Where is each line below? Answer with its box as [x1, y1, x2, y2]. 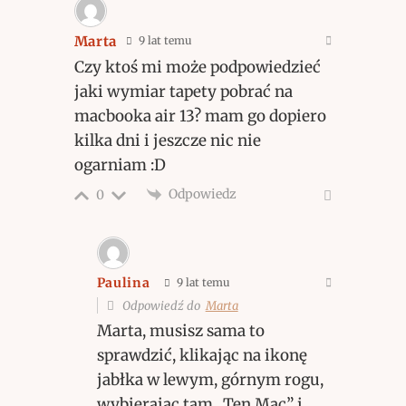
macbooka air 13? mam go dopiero [73, 105, 326, 126]
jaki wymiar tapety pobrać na [73, 81, 293, 101]
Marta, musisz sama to [96, 320, 265, 341]
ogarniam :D [73, 154, 166, 175]
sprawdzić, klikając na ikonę [96, 344, 307, 365]
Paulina [96, 275, 150, 292]
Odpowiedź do [119, 297, 206, 314]
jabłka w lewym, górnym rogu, [96, 369, 324, 390]
